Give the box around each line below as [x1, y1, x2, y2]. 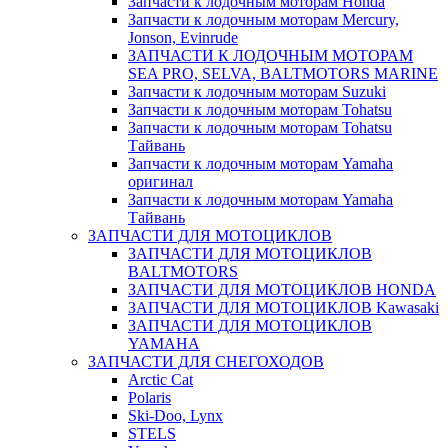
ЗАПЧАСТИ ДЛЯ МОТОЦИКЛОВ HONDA [128, 280, 436, 298]
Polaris [128, 388, 171, 406]
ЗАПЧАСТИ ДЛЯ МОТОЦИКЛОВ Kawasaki [128, 298, 439, 316]
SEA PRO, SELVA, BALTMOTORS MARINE [128, 64, 438, 82]
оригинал [128, 172, 193, 190]
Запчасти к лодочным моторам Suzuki [128, 82, 386, 100]
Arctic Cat [128, 370, 193, 388]
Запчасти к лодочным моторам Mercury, [128, 10, 399, 28]
